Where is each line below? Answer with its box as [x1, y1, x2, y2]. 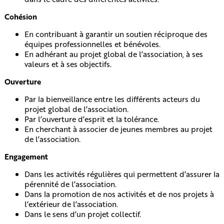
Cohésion [4, 10, 37, 22]
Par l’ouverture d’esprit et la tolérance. [24, 113, 161, 124]
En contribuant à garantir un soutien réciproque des [24, 28, 207, 39]
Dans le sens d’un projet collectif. [24, 208, 143, 219]
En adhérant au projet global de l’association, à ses [24, 48, 203, 59]
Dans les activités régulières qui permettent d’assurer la [24, 168, 219, 179]
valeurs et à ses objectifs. [24, 58, 111, 69]
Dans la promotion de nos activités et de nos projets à [24, 188, 214, 199]
